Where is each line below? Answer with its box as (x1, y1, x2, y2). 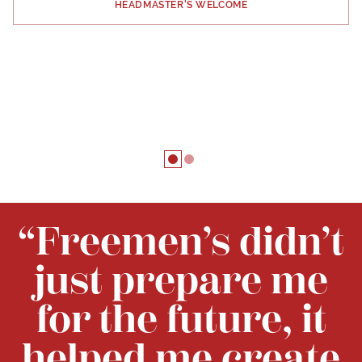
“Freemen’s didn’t (18, 219, 344, 265)
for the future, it (36, 297, 326, 343)
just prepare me (34, 258, 328, 304)
